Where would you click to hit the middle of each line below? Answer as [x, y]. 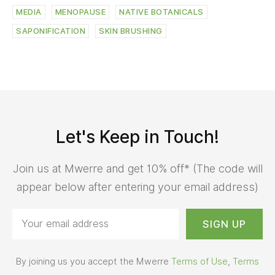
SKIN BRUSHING [131, 31]
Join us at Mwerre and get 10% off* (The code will [137, 168]
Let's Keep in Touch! [137, 137]
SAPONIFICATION [51, 31]
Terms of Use [199, 261]
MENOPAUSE [80, 12]
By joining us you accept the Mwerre [94, 261]
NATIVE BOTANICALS [161, 12]
